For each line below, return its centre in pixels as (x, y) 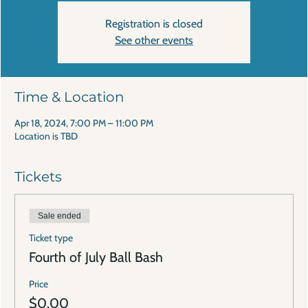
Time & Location (69, 97)
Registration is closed (154, 24)
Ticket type (51, 238)
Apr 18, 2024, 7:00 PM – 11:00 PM (84, 123)
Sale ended (59, 216)
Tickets (38, 177)
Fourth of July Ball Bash (96, 257)
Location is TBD (46, 136)
